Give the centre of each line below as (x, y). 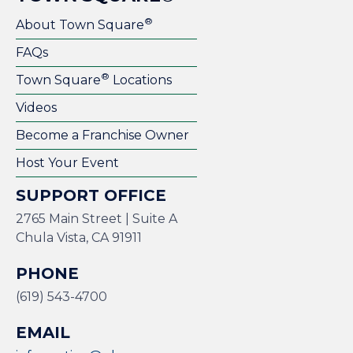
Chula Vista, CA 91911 (79, 238)
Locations (141, 80)
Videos (36, 108)
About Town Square (80, 25)
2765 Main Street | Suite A (97, 219)
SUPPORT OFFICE (91, 196)
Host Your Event (67, 163)
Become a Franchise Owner (102, 136)
